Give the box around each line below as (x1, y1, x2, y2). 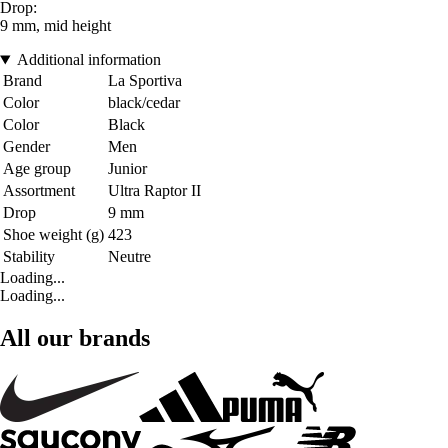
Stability (3, 248, 55, 266)
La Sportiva (108, 72, 182, 90)
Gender (3, 138, 50, 156)
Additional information (16, 51, 161, 69)
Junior (108, 160, 147, 178)
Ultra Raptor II (108, 182, 201, 200)
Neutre (108, 248, 151, 266)
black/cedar (108, 94, 180, 112)
